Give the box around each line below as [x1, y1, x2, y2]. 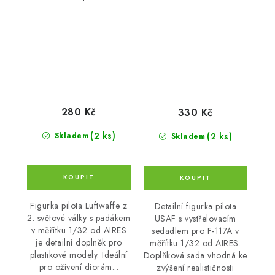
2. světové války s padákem [27, 212, 131, 225]
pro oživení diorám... [39, 261, 118, 274]
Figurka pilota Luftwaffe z [30, 199, 128, 212]
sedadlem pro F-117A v [152, 224, 239, 237]
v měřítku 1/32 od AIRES [31, 224, 126, 237]
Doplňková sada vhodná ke [143, 249, 247, 261]
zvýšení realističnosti [157, 261, 234, 274]
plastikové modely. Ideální [29, 249, 128, 261]
